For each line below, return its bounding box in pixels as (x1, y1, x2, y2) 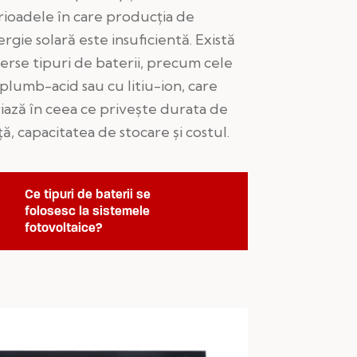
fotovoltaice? (25, 219, 104, 235)
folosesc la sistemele (25, 202, 151, 218)
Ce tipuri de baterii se (25, 186, 151, 202)
